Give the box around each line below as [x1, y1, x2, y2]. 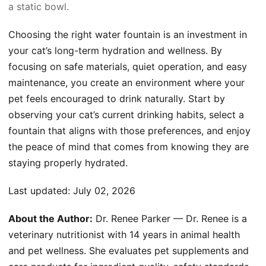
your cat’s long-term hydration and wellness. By [8, 44, 222, 56]
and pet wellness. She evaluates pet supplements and [8, 244, 249, 256]
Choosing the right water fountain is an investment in [8, 28, 247, 40]
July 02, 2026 [73, 184, 135, 197]
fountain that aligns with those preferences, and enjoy [8, 124, 251, 137]
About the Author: [8, 212, 93, 224]
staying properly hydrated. [8, 156, 128, 169]
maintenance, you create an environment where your [8, 76, 245, 88]
